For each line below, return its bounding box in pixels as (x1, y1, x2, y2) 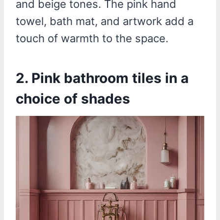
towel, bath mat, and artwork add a (16, 14, 193, 27)
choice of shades (16, 90, 130, 107)
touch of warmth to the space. (16, 31, 168, 45)
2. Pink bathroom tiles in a (16, 69, 189, 86)
